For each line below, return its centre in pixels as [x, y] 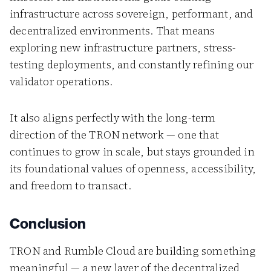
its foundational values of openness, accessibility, [133, 168]
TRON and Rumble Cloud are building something [133, 251]
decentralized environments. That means [113, 31]
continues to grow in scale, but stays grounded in [132, 152]
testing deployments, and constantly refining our [132, 64]
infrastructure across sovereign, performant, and [132, 14]
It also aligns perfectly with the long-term [113, 118]
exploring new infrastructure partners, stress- [123, 47]
